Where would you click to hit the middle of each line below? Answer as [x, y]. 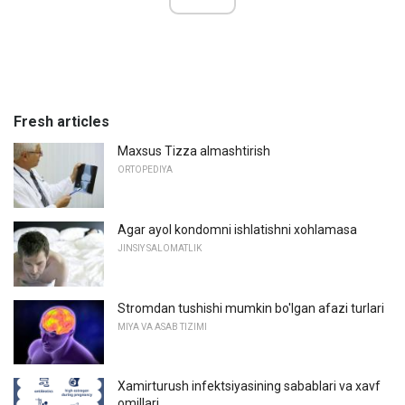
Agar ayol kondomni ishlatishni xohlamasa [237, 230]
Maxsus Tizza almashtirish [194, 151]
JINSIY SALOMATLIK [160, 249]
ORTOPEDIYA [145, 170]
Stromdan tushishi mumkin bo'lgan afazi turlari [251, 308]
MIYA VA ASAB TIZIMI [162, 326]
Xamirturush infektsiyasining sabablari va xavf [249, 386]
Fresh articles [61, 122]
